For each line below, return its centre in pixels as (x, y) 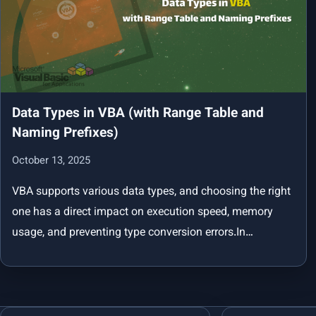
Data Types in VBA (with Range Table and (138, 114)
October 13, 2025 (51, 162)
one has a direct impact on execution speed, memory (142, 213)
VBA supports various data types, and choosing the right (151, 193)
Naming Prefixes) (65, 134)
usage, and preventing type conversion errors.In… (133, 233)
